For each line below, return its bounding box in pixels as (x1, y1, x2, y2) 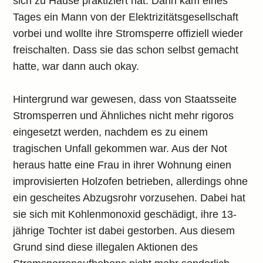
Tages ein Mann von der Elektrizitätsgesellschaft (13, 11, 239, 23)
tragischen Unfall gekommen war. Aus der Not (13, 143, 228, 154)
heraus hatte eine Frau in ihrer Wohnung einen (13, 159, 232, 171)
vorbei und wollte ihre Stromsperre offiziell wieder (13, 28, 244, 39)
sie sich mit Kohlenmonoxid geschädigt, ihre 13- (13, 208, 237, 220)
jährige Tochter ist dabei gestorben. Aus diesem (13, 225, 235, 237)
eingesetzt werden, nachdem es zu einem (13, 126, 208, 138)
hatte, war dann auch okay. (13, 60, 140, 72)
